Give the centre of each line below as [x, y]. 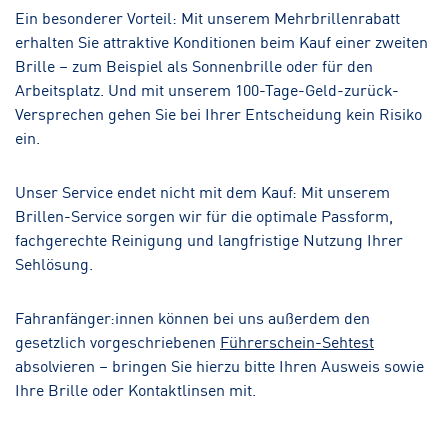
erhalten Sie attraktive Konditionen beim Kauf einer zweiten [221, 40]
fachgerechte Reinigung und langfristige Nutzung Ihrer [209, 238]
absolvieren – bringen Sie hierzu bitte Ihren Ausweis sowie [219, 364]
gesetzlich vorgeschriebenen [117, 340]
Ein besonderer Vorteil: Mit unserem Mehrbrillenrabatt [207, 16]
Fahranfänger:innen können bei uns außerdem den [192, 316]
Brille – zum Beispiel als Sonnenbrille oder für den [194, 64]
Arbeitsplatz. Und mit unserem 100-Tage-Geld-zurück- [207, 88]
